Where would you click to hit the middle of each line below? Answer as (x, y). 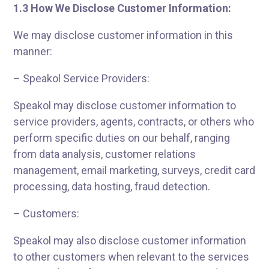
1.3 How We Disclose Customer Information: (122, 8)
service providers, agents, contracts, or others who (134, 122)
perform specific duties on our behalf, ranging (122, 138)
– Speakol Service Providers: (82, 78)
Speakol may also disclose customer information (130, 240)
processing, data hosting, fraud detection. (112, 186)
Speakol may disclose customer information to (125, 105)
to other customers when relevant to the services (131, 257)
